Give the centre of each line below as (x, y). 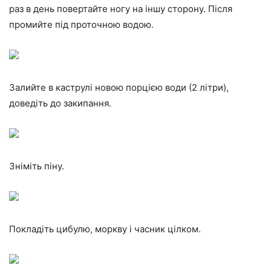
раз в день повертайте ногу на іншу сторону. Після (121, 9)
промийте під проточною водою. (81, 25)
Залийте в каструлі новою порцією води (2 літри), (119, 88)
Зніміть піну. (37, 166)
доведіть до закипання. (60, 103)
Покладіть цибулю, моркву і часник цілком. (105, 229)
